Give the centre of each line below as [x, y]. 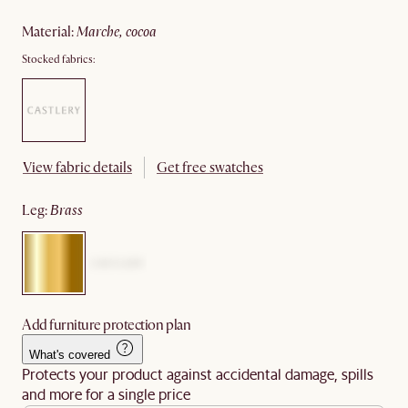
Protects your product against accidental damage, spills [198, 373]
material [52, 31]
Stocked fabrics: [59, 59]
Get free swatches [210, 167]
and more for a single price [106, 393]
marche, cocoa [122, 31]
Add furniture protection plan [107, 325]
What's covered [70, 354]
